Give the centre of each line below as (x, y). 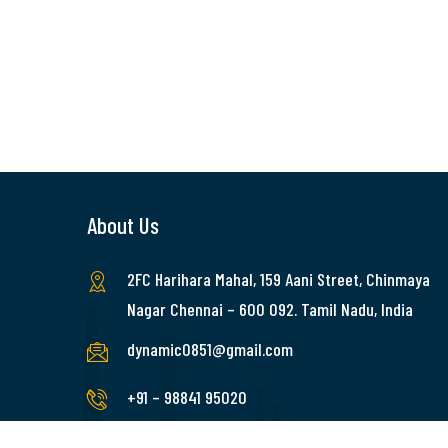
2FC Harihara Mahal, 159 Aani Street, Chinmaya (278, 279)
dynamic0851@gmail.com (210, 349)
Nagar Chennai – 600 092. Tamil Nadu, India (270, 309)
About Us (123, 225)
